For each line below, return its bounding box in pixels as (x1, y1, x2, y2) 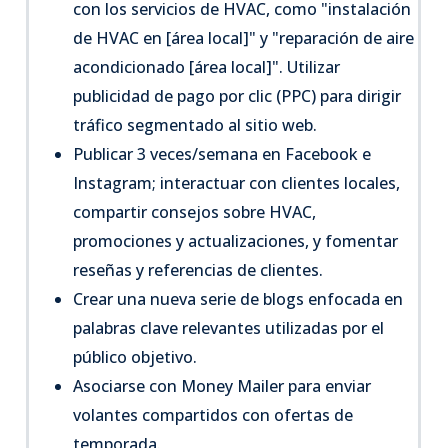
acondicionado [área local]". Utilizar (73, 55, 341, 78)
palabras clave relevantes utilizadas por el (73, 316, 385, 339)
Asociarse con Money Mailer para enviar (73, 374, 372, 397)
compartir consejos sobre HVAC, (73, 200, 317, 223)
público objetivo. (73, 345, 198, 368)
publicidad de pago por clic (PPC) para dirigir (73, 84, 402, 107)
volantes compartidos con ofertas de (73, 403, 354, 426)
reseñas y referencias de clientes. (73, 258, 324, 281)
